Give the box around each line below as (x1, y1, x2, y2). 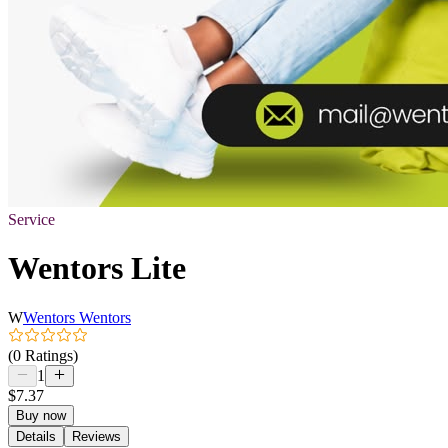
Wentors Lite (8, 250, 186, 287)
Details (16, 428, 56, 444)
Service (8, 211, 55, 228)
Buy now (16, 407, 66, 423)
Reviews (72, 428, 121, 444)
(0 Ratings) (8, 346, 78, 364)
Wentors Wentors (23, 308, 131, 326)
